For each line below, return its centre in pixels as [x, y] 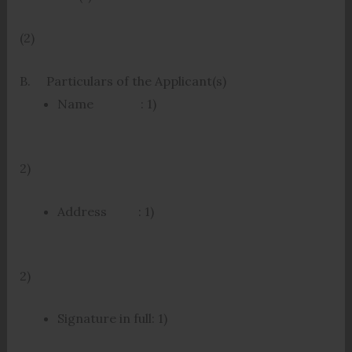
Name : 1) [106, 103]
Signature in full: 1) [112, 319]
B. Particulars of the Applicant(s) [123, 81]
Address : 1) [105, 211]
